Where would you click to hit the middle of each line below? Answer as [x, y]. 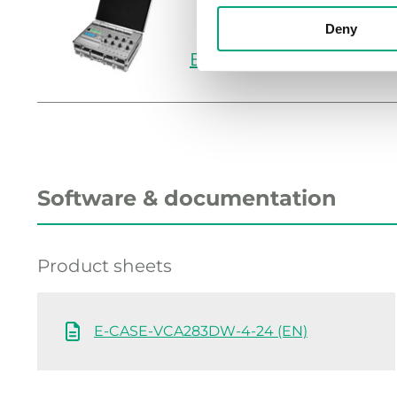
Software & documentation [187, 198]
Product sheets [105, 266]
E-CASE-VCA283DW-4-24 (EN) [201, 331]
